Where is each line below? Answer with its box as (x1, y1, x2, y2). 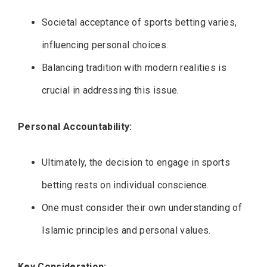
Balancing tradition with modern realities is (42, 62, 227, 74)
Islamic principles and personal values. (42, 225, 211, 237)
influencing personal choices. (42, 39, 169, 51)
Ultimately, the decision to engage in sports (42, 157, 231, 169)
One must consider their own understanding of (42, 202, 243, 214)
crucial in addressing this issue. (42, 85, 179, 97)
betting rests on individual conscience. (42, 179, 209, 191)
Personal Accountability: (18, 121, 132, 133)
